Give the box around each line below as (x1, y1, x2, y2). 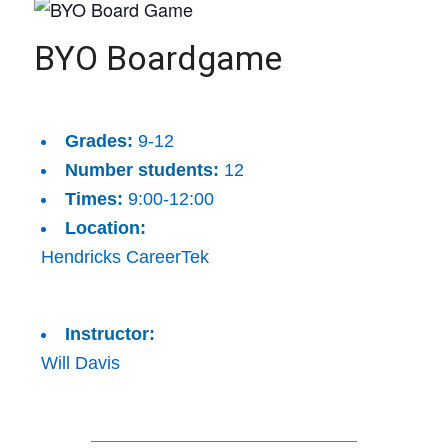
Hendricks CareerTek (40, 247, 209, 267)
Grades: (64, 131, 133, 151)
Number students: (64, 160, 219, 180)
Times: (64, 189, 123, 209)
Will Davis (40, 353, 120, 373)
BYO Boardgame (33, 38, 282, 78)
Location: (64, 218, 146, 238)
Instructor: (64, 324, 155, 344)
